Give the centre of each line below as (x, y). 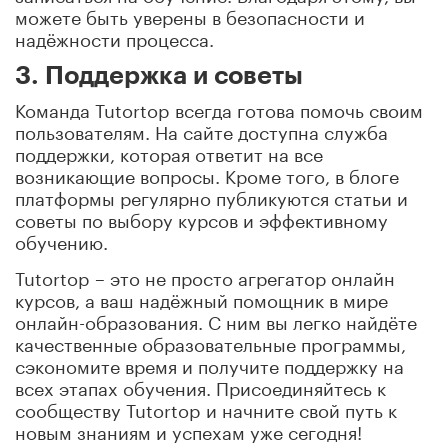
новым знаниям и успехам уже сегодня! (188, 429)
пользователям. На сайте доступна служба (201, 129)
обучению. (61, 239)
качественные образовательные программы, (210, 341)
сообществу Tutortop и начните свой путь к (206, 407)
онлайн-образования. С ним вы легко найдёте (216, 319)
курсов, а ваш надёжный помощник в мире (201, 297)
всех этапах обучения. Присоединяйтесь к (200, 385)
